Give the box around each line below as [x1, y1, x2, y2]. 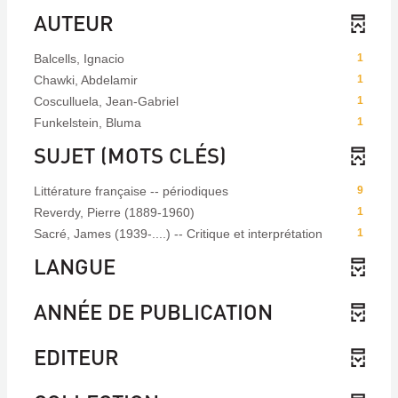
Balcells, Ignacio [34, 52, 124, 67]
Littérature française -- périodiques [34, 184, 228, 199]
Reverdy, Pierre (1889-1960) [34, 205, 195, 220]
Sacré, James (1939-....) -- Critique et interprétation [34, 227, 322, 242]
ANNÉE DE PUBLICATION [34, 298, 273, 326]
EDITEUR [34, 343, 119, 371]
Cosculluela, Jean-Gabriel [34, 94, 179, 109]
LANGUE [34, 252, 115, 281]
